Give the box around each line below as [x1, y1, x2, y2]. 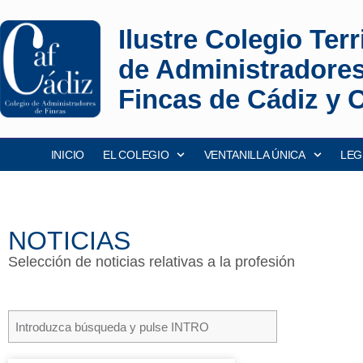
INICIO [50, 148, 84, 161]
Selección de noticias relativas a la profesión [8, 254, 295, 270]
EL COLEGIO [103, 148, 169, 161]
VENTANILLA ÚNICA [203, 148, 305, 161]
